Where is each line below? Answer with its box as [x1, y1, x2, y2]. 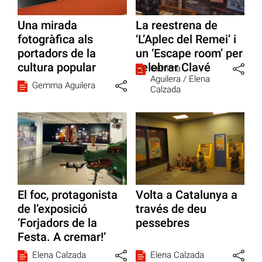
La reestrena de [135, 18, 218, 32]
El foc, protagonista [18, 188, 118, 202]
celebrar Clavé [135, 60, 211, 74]
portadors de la [18, 46, 96, 60]
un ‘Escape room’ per [135, 46, 243, 60]
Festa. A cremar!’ [18, 230, 106, 244]
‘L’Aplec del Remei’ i [135, 32, 236, 46]
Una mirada [18, 18, 77, 32]
